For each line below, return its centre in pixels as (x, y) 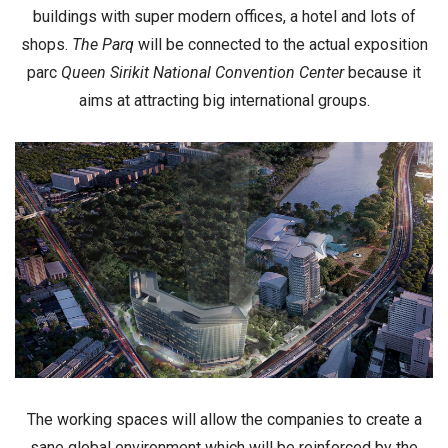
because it (382, 72)
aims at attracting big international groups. (224, 100)
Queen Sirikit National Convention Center (202, 72)
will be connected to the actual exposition (280, 44)
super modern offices (208, 16)
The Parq (102, 44)
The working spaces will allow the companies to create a (224, 419)
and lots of (378, 16)
